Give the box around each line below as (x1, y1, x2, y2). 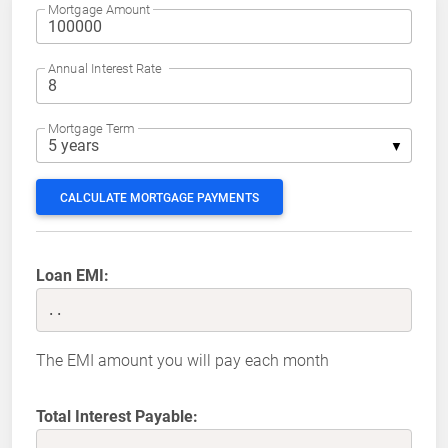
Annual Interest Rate (48, 60, 162, 77)
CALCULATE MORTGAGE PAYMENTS (60, 191, 259, 206)
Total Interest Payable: (36, 407, 198, 427)
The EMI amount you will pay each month (36, 351, 329, 371)
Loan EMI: (36, 266, 109, 286)
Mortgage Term (48, 120, 135, 136)
